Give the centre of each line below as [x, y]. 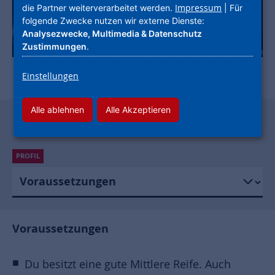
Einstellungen [51, 76]
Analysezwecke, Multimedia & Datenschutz [112, 34]
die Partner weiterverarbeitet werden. [99, 8]
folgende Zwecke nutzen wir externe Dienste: [114, 21]
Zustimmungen [55, 47]
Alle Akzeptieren [138, 110]
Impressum [199, 8]
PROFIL [28, 156]
